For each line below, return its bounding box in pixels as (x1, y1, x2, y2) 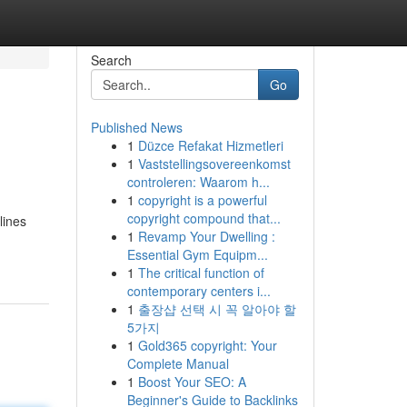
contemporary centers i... (126, 282, 271, 300)
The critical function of (137, 263, 264, 282)
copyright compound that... (126, 209, 281, 227)
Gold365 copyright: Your (137, 336, 277, 354)
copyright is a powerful (137, 191, 267, 209)
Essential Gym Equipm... (126, 245, 268, 263)
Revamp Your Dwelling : (137, 227, 275, 245)
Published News (90, 118, 183, 136)
